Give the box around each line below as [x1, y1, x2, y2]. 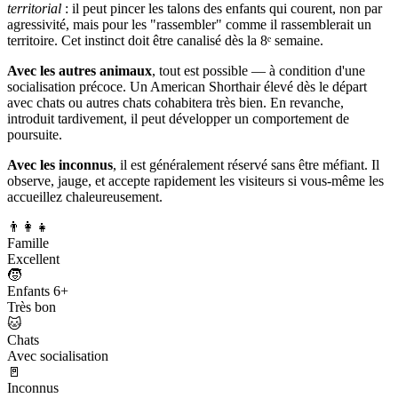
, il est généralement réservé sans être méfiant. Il [113, 156, 379, 172]
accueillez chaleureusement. [7, 188, 163, 204]
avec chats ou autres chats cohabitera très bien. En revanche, [7, 94, 344, 110]
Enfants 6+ [7, 283, 68, 298]
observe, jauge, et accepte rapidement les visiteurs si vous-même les [7, 172, 384, 188]
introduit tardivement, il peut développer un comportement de [7, 110, 349, 126]
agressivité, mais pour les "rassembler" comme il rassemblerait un [7, 16, 371, 32]
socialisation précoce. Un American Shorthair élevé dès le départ [7, 78, 367, 94]
